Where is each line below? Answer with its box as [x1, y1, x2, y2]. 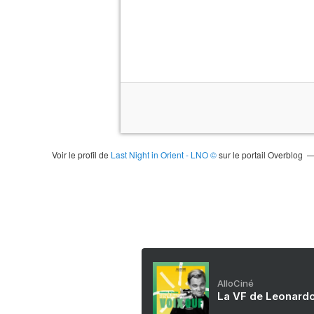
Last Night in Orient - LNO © [110, 149, 217, 161]
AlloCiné [217, 278, 254, 289]
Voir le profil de [51, 149, 111, 161]
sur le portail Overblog [216, 149, 303, 161]
